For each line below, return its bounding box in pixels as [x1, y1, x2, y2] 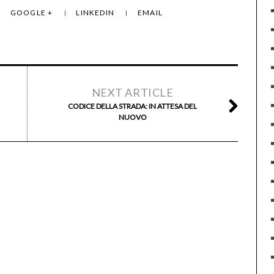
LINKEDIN [76, 8, 117, 17]
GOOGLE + [10, 8, 55, 17]
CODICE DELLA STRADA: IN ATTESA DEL [68, 102, 197, 111]
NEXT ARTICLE [91, 86, 174, 99]
